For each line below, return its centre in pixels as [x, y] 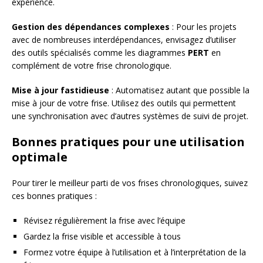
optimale [40, 157]
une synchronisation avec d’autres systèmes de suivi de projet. [130, 116]
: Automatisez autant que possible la [179, 90]
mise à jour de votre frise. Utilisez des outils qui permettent [124, 103]
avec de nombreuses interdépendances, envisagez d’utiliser [124, 39]
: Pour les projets [203, 26]
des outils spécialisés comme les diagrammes [100, 52]
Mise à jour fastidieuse [60, 90]
